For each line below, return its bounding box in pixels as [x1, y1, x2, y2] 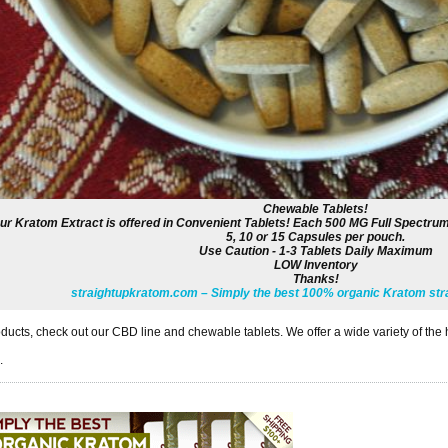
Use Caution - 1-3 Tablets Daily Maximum [198, 244, 433, 259]
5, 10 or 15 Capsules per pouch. [226, 230, 405, 245]
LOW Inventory [273, 258, 358, 273]
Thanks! [292, 272, 339, 287]
